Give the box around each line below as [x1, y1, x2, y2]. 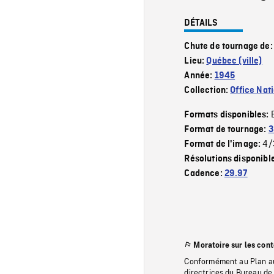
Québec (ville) [206, 56, 262, 66]
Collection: [184, 85, 231, 95]
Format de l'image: [184, 139, 263, 149]
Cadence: [184, 168, 224, 179]
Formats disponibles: [184, 109, 271, 120]
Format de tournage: [184, 124, 268, 135]
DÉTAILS [184, 18, 218, 28]
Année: [184, 70, 215, 81]
